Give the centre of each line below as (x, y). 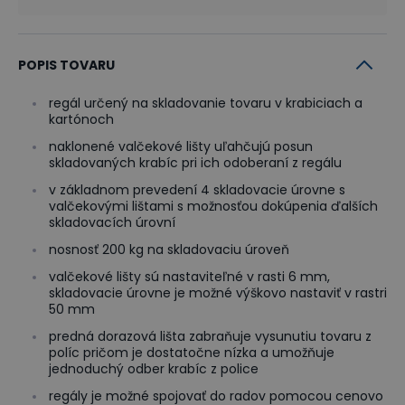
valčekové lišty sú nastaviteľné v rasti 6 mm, (189, 276)
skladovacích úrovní (112, 222)
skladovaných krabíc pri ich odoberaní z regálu (195, 162)
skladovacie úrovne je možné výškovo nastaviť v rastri (218, 292)
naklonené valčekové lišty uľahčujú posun (181, 146)
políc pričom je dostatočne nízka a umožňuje (192, 352)
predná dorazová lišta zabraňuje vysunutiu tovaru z (210, 336)
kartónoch (81, 119)
